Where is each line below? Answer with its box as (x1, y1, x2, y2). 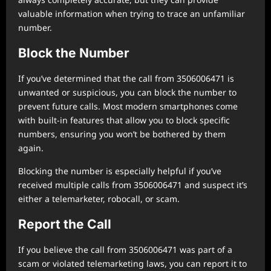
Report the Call (18, 217, 111, 232)
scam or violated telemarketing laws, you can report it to (18, 258, 247, 269)
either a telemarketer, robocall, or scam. (18, 193, 180, 204)
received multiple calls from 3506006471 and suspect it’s (18, 179, 247, 191)
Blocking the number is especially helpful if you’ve (18, 165, 221, 177)
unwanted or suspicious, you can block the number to (18, 87, 237, 98)
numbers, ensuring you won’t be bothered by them (18, 128, 226, 140)
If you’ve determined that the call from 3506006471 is (18, 73, 234, 84)
